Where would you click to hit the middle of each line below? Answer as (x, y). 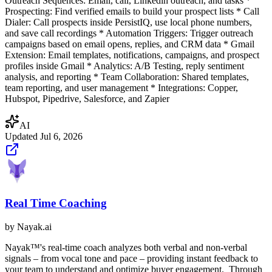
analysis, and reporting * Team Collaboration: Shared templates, (127, 76)
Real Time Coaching (56, 203)
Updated (22, 136)
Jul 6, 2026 (61, 136)
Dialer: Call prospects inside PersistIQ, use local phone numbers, (128, 22)
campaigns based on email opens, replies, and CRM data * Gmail (130, 44)
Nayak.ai (34, 226)
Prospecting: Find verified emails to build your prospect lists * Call (132, 11)
